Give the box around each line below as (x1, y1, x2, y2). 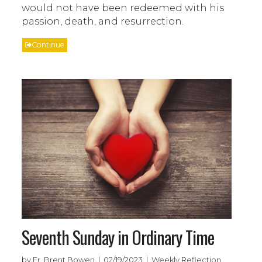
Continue (32, 40, 65, 49)
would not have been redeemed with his (22, 1, 225, 13)
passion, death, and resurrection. (22, 15, 184, 27)
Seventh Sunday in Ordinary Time (22, 223, 215, 250)
